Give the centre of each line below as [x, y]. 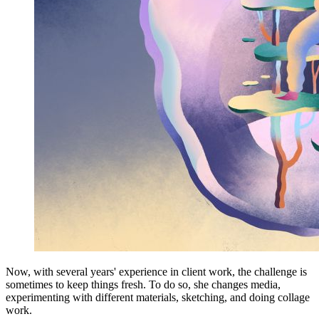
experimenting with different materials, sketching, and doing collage [158, 297]
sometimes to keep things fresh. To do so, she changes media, [143, 284]
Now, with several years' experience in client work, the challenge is [156, 271]
